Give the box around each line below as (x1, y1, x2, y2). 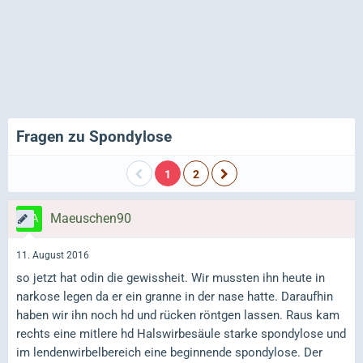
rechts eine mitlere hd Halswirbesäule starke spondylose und (16, 326, 346, 341)
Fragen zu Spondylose (16, 127, 172, 146)
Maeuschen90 (50, 211, 131, 226)
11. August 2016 (16, 250, 89, 262)
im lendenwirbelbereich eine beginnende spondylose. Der (16, 344, 322, 360)
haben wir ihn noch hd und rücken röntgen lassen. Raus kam (16, 307, 340, 322)
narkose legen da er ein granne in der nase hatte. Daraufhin (16, 288, 333, 304)
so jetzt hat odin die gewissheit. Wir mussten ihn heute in (16, 270, 325, 285)
